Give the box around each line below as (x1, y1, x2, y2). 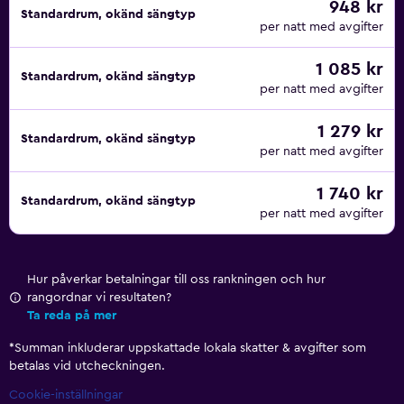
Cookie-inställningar (9, 389, 123, 401)
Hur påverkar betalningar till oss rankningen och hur (27, 273, 326, 286)
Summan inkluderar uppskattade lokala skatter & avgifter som (14, 342, 366, 354)
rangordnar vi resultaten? (27, 291, 171, 304)
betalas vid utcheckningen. (9, 360, 165, 372)
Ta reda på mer (27, 309, 116, 322)
